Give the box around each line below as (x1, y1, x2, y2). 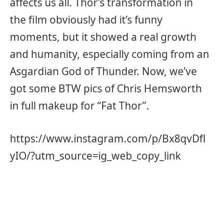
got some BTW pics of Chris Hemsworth (10, 81, 202, 95)
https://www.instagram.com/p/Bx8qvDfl (10, 131, 206, 145)
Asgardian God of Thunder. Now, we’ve (10, 64, 197, 78)
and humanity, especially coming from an (10, 47, 209, 61)
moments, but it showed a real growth (10, 29, 196, 44)
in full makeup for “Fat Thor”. (10, 98, 149, 112)
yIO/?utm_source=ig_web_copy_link (10, 148, 181, 163)
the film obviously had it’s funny (10, 12, 163, 27)
